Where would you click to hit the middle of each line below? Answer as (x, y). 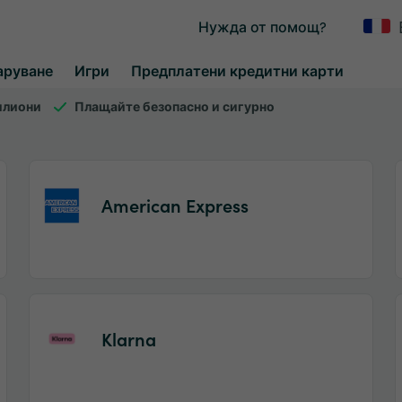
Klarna (128, 338)
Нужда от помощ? (262, 26)
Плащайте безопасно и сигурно (174, 106)
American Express (175, 205)
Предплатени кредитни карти (237, 70)
